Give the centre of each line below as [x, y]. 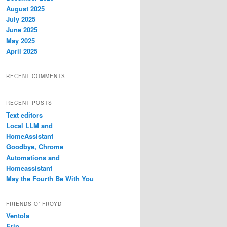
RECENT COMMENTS [36, 76]
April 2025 [22, 51]
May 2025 [21, 40]
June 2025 [22, 29]
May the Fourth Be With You [50, 178]
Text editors [24, 115]
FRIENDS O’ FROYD [34, 203]
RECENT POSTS [29, 103]
